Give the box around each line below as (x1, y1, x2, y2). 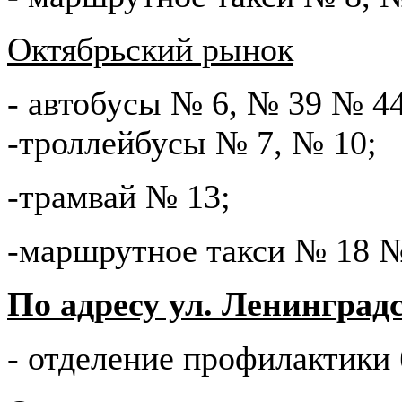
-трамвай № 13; (7, 178, 231, 215)
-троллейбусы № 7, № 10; (7, 124, 377, 162)
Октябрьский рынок (7, 31, 293, 68)
